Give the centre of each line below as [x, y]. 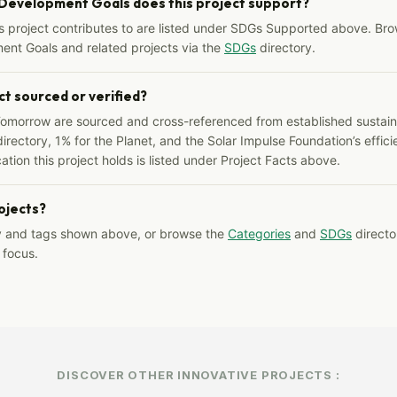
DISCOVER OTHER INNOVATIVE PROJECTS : [198, 374]
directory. [286, 47]
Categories [259, 233]
